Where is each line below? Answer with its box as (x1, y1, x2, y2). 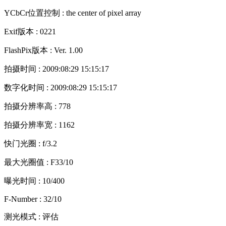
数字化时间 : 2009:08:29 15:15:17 (4, 83, 117, 92)
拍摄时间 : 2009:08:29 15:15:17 (4, 64, 109, 73)
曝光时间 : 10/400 (4, 176, 65, 185)
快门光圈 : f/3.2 (4, 139, 57, 148)
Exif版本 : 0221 (4, 27, 56, 36)
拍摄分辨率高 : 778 (4, 101, 71, 110)
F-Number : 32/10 (4, 194, 62, 203)
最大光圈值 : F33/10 (4, 157, 73, 166)
